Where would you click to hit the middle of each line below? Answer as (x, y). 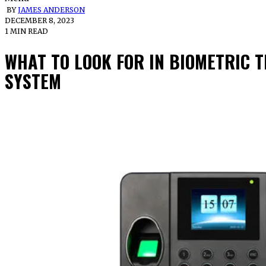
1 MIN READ (26, 31)
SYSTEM (33, 81)
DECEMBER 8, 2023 (39, 21)
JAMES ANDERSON (51, 10)
